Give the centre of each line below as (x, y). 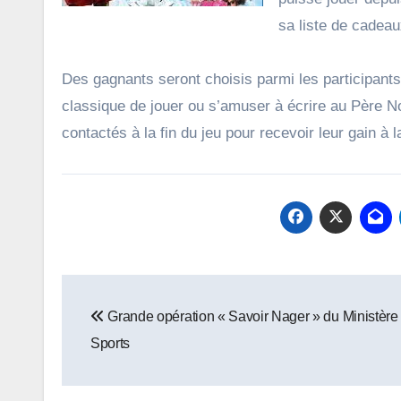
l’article (111, 366)
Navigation (135, 292)
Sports (111, 344)
